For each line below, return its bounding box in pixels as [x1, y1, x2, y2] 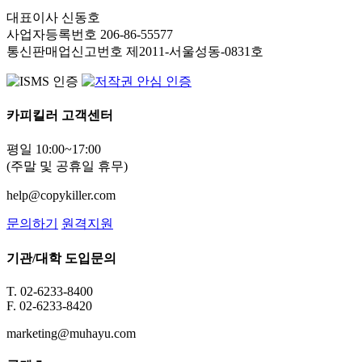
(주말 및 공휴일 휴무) [6, 159, 128, 174]
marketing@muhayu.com [6, 326, 136, 340]
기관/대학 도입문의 [6, 250, 116, 265]
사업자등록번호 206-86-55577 [6, 27, 173, 41]
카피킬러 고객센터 [6, 108, 113, 123]
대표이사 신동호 [6, 10, 100, 24]
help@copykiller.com [6, 188, 116, 203]
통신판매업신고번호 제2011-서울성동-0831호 [6, 44, 263, 58]
